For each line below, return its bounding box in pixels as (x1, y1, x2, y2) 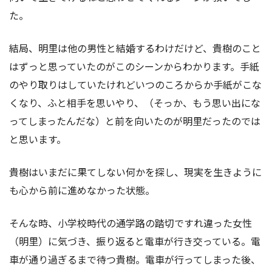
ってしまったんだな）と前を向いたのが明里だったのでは (9, 114, 260, 129)
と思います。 (9, 132, 66, 147)
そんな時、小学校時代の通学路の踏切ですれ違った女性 (9, 216, 252, 231)
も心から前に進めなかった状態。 (9, 183, 155, 198)
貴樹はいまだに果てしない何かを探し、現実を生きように (9, 165, 262, 180)
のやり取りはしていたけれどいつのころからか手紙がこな (9, 77, 262, 92)
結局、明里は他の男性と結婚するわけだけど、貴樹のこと (9, 41, 261, 56)
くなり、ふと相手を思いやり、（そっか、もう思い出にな (9, 95, 260, 110)
